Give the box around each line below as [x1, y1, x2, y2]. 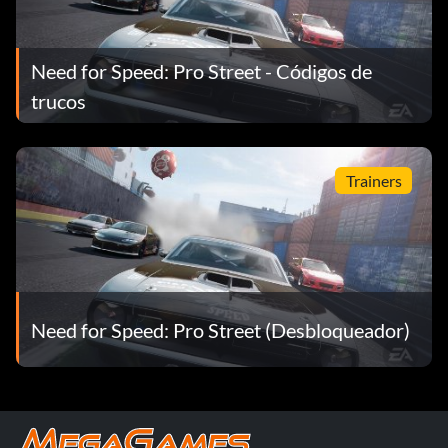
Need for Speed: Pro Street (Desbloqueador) [31, 317, 410, 342]
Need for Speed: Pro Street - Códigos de [31, 58, 372, 83]
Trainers [345, 170, 402, 190]
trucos [31, 88, 86, 113]
